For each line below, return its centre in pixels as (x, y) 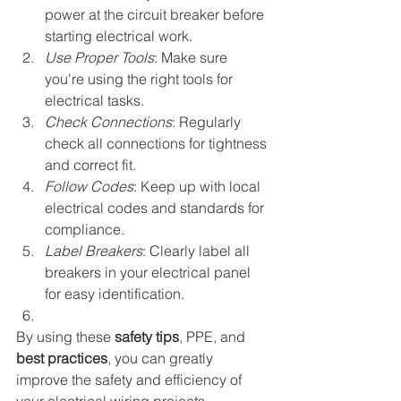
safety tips (147, 337)
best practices (62, 358)
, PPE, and (214, 337)
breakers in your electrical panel (149, 273)
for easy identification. (115, 294)
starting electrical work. (119, 36)
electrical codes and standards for (156, 208)
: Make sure (192, 58)
